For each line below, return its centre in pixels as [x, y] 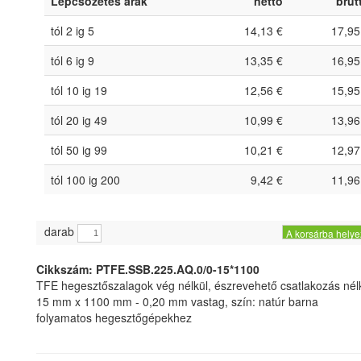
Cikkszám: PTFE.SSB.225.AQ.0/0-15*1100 [148, 270]
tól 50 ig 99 [79, 150]
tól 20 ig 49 [79, 120]
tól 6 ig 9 [73, 61]
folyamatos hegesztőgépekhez [114, 318]
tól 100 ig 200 [85, 180]
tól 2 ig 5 [73, 31]
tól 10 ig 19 [79, 91]
